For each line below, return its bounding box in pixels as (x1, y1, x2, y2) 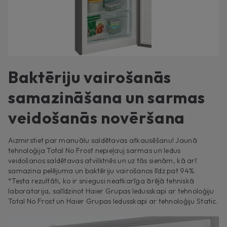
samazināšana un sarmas (8, 87, 206, 108)
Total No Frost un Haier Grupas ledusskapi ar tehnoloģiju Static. (8, 197, 218, 206)
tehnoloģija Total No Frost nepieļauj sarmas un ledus (8, 146, 181, 156)
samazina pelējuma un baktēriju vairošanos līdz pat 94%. (8, 166, 196, 176)
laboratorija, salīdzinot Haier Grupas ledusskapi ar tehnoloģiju (8, 186, 214, 196)
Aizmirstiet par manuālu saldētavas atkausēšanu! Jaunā (8, 136, 197, 145)
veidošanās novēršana (8, 107, 185, 128)
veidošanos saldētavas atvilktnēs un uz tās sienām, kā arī (8, 156, 197, 166)
